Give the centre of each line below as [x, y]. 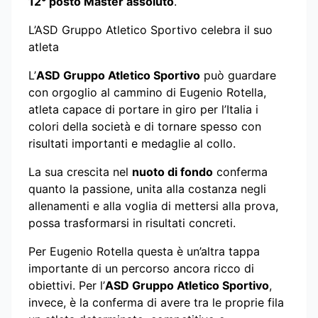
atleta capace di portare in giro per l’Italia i [143, 109]
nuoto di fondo [172, 171]
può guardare [238, 75]
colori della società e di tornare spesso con [145, 126]
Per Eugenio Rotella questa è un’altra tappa [144, 251]
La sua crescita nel [80, 171]
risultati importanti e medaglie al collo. [132, 143]
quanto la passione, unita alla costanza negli [147, 188]
